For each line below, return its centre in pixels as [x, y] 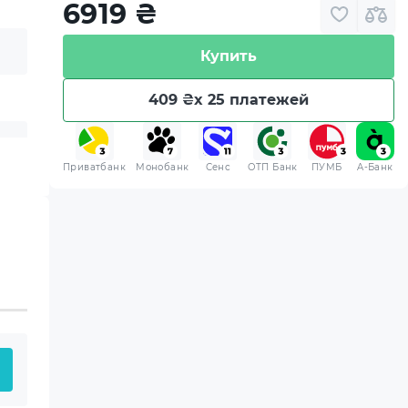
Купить [229, 56]
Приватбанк [94, 167]
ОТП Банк [272, 167]
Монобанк [163, 167]
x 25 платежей [251, 100]
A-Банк [375, 167]
